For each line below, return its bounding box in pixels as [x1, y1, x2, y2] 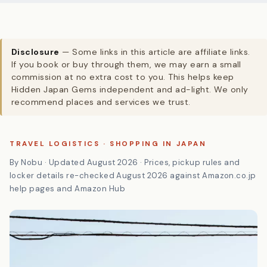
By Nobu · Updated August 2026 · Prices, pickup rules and [10, 188, 240, 198]
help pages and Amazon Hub [10, 215, 125, 225]
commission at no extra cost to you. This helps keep [11, 103, 234, 113]
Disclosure [11, 77, 60, 88]
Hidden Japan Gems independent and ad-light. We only [11, 115, 249, 126]
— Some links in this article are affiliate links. [59, 77, 250, 88]
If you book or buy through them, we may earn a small [11, 90, 241, 101]
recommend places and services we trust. [11, 128, 191, 138]
